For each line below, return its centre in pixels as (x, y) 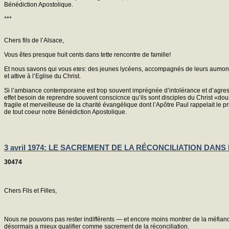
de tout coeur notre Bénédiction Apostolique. (65, 112)
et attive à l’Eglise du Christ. (42, 76)
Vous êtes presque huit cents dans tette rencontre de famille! (87, 54)
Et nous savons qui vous (39, 69)
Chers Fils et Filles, (30, 190)
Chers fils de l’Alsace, (34, 40)
